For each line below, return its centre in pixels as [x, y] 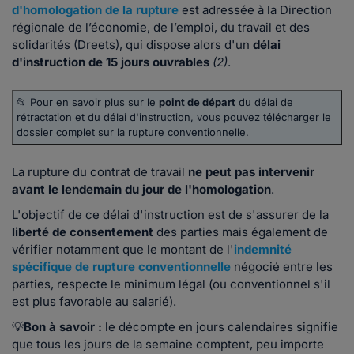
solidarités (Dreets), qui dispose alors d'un [131, 45]
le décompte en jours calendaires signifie [220, 327]
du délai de [264, 102]
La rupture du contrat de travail [100, 172]
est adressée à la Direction [255, 10]
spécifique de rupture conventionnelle [121, 267]
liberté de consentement [83, 232]
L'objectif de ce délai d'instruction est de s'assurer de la [170, 215]
